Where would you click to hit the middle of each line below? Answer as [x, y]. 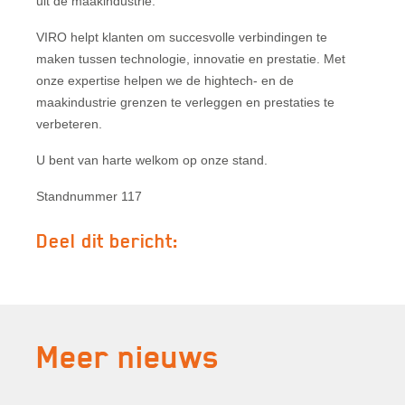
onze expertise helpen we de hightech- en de [165, 80]
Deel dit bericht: [107, 241]
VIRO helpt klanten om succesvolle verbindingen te [182, 37]
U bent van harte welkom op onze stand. [152, 160]
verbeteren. [69, 124]
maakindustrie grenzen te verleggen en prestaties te [185, 102]
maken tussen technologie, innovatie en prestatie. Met [191, 59]
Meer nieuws [128, 357]
